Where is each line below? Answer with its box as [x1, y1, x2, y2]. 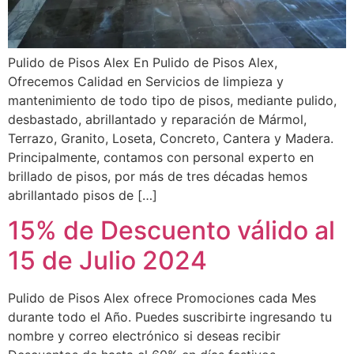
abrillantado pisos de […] [8, 186, 157, 203]
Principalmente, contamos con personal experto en [8, 149, 314, 165]
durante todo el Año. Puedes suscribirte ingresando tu [8, 309, 332, 326]
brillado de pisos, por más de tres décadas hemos [8, 168, 307, 184]
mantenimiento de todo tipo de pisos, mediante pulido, [8, 92, 337, 108]
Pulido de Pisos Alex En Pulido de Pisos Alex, [8, 54, 277, 70]
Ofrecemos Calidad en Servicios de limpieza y [8, 73, 284, 89]
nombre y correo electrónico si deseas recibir [8, 328, 281, 345]
